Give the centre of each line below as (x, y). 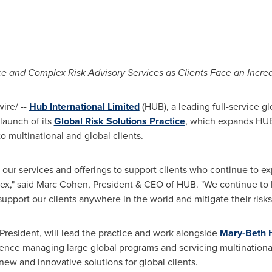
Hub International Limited (84, 107)
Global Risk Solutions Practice (119, 121)
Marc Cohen (62, 184)
